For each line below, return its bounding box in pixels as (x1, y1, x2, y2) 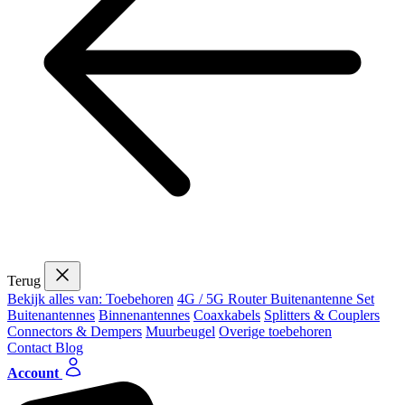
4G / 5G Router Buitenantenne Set (177, 291, 374, 306)
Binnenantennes (99, 307, 190, 323)
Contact (7, 340, 55, 355)
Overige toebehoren (219, 324, 332, 339)
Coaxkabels (193, 307, 260, 323)
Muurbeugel (146, 324, 215, 339)
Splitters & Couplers (264, 307, 380, 323)
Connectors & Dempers (7, 324, 142, 339)
